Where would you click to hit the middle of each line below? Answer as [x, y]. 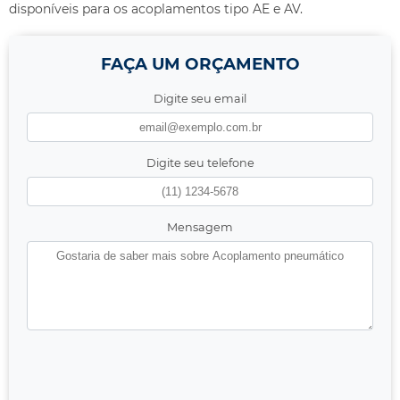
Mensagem [200, 228]
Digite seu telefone [200, 163]
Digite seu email [200, 99]
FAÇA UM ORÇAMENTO [200, 64]
